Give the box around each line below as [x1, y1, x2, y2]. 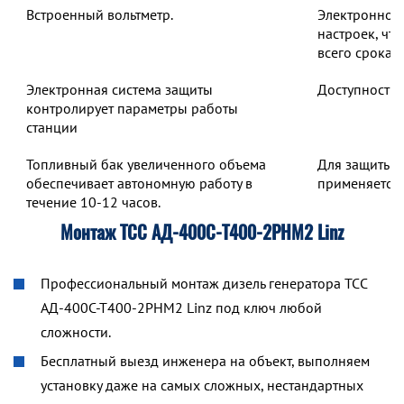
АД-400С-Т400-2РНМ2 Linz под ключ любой [41, 298, 322, 317]
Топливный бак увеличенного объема [26, 155, 266, 173]
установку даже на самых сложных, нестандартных [41, 376, 363, 394]
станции [26, 118, 78, 136]
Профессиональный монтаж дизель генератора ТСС [41, 274, 367, 292]
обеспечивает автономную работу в [26, 174, 252, 192]
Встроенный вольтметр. [26, 5, 173, 23]
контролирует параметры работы [26, 99, 238, 117]
